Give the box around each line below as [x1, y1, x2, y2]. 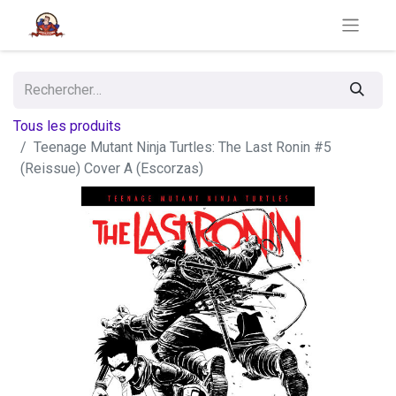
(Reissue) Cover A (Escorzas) [20, 160, 203, 178]
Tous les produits [13, 118, 121, 135]
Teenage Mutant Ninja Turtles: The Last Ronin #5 [34, 139, 331, 156]
